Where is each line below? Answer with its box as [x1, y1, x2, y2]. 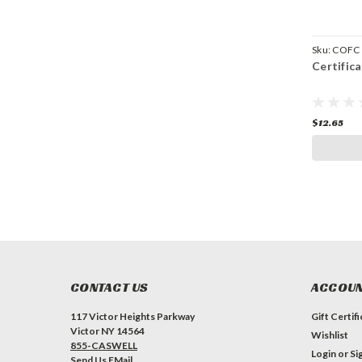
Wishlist [310, 329, 348, 342]
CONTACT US [70, 279, 149, 297]
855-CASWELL [70, 339, 137, 352]
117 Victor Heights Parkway [70, 310, 195, 323]
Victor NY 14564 [70, 325, 145, 338]
